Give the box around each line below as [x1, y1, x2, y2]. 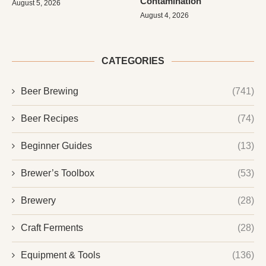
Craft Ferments [21, 223, 83, 233]
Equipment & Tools [21, 250, 100, 261]
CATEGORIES [102, 56, 164, 66]
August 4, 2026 [140, 11, 189, 20]
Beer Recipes [21, 113, 78, 124]
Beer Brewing [21, 86, 78, 97]
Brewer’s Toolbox [21, 168, 94, 179]
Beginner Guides [21, 141, 92, 151]
